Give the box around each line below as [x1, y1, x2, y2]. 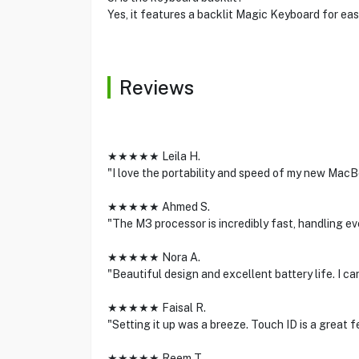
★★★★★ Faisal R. [107, 301, 206, 314]
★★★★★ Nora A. [107, 251, 200, 264]
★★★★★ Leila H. [107, 150, 200, 163]
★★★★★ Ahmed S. [107, 200, 210, 213]
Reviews [119, 76, 194, 99]
